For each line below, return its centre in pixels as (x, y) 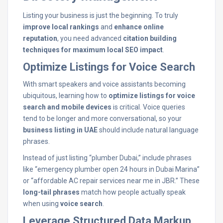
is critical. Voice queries (148, 107)
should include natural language (148, 130)
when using (42, 204)
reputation (40, 38)
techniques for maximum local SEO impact (93, 50)
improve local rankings (61, 27)
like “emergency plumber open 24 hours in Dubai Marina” (111, 169)
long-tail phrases (51, 192)
